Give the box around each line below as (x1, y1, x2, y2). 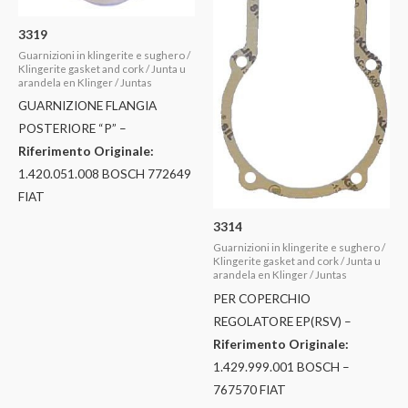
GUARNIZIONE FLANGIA (18, 97, 157, 114)
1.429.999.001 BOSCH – (213, 358, 350, 374)
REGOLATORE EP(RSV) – (213, 312, 352, 329)
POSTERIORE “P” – (18, 120, 127, 137)
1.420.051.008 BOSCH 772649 (18, 166, 191, 182)
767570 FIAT (213, 381, 286, 397)
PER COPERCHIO (213, 290, 311, 306)
